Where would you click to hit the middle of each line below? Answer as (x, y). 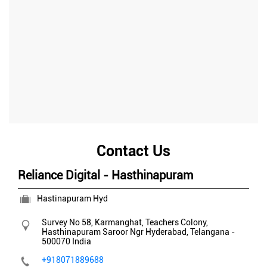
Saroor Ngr (123, 232)
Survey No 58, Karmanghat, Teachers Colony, (125, 222)
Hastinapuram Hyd (72, 198)
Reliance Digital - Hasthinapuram (105, 175)
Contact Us (133, 151)
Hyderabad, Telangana (188, 232)
